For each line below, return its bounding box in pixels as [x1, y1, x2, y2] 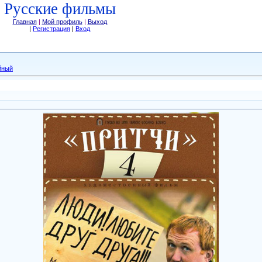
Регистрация [33, 25, 70, 32]
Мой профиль [42, 18, 82, 25]
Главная [12, 18, 37, 25]
